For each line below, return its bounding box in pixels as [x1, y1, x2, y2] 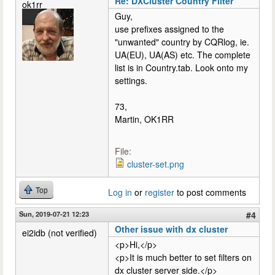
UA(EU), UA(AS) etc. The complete [115, 48, 250, 61]
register [145, 185, 174, 198]
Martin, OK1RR [115, 112, 174, 125]
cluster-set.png [127, 157, 184, 170]
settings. [115, 74, 147, 87]
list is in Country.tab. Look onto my [115, 61, 248, 74]
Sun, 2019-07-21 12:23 [19, 208, 89, 219]
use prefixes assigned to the [115, 22, 224, 35]
